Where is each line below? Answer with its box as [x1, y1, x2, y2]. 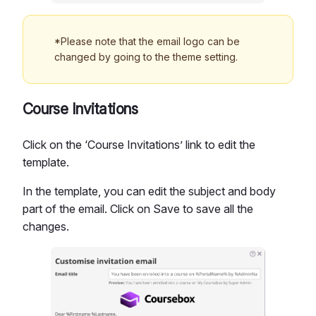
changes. [23, 219, 69, 233]
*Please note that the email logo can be [54, 35, 240, 47]
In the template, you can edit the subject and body [23, 183, 276, 198]
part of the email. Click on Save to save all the [23, 201, 253, 216]
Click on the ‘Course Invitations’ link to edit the [23, 137, 255, 152]
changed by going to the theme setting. [54, 50, 238, 63]
